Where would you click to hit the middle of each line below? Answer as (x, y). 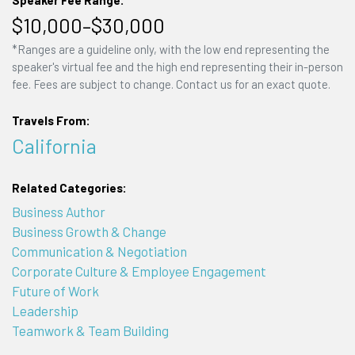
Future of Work (55, 290)
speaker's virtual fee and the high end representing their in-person (177, 67)
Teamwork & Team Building (90, 330)
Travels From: (51, 120)
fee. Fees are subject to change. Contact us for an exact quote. (171, 84)
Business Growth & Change (89, 231)
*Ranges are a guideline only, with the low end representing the (170, 50)
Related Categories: (69, 188)
